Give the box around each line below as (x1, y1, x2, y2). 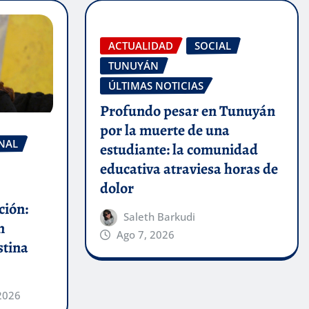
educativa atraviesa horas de (99, 158, 278, 179)
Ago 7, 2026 (117, 227, 175, 241)
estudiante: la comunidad (99, 139, 258, 160)
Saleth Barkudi (123, 209, 196, 223)
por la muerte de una (99, 119, 230, 141)
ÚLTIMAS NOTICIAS (108, 79, 203, 93)
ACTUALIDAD (108, 39, 173, 53)
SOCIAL (194, 39, 231, 53)
